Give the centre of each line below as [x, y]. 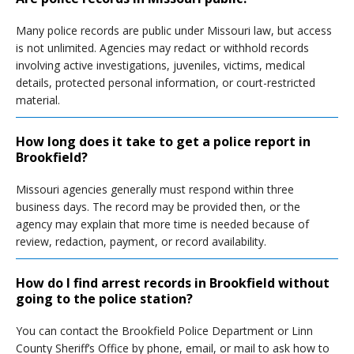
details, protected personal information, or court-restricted [166, 83]
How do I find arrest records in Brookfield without [173, 283]
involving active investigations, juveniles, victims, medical [160, 65]
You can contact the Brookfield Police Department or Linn [164, 331]
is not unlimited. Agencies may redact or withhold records [162, 48]
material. [38, 100]
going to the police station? [104, 299]
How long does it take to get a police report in [163, 141]
